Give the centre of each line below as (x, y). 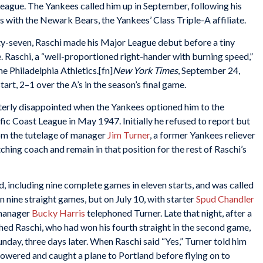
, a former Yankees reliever (203, 134)
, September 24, (209, 70)
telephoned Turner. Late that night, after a (168, 213)
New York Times (145, 70)
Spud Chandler (225, 199)
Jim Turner (128, 134)
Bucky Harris (58, 213)
